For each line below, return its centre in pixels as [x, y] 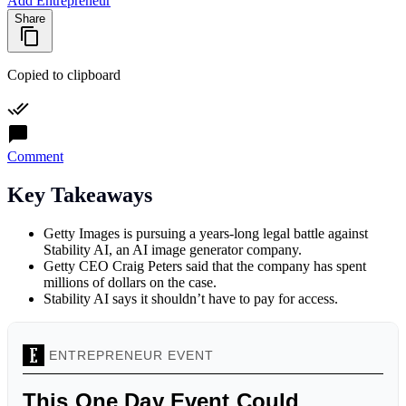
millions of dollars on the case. [130, 282]
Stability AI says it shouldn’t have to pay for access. [191, 298]
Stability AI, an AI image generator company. [173, 249]
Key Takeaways [80, 194]
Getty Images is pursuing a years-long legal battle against [206, 233]
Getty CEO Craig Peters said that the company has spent [205, 266]
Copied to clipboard [64, 74]
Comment [35, 156]
